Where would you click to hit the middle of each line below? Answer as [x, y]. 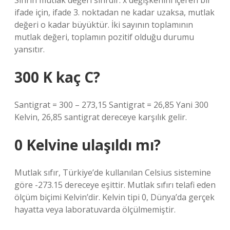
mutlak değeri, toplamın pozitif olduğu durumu [104, 37]
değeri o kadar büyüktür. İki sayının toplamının [104, 25]
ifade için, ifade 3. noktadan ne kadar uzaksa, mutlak [114, 12]
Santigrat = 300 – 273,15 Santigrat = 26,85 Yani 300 [111, 105]
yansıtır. [30, 49]
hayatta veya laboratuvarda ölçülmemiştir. [95, 209]
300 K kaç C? [57, 77]
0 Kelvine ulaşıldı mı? [88, 145]
